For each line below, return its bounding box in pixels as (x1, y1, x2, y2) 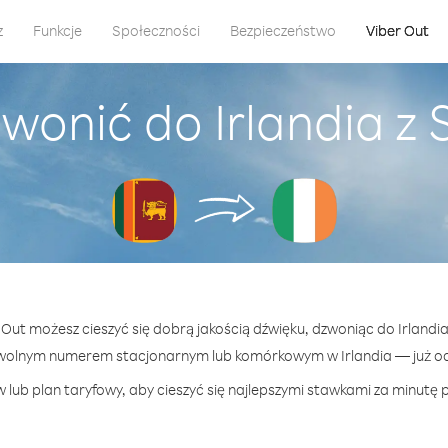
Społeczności (111, 21, 200, 40)
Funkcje (32, 21, 82, 40)
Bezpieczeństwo (229, 21, 336, 40)
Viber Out (365, 21, 429, 40)
